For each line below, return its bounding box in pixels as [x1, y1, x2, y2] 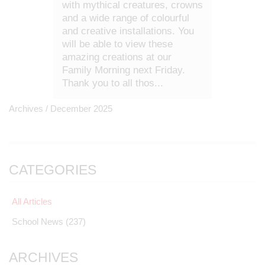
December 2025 [50, 104, 112, 114]
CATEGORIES [9, 162, 96, 177]
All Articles [12, 196, 52, 206]
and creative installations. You [62, 25, 194, 37]
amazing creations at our [62, 51, 172, 63]
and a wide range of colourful [62, 12, 189, 24]
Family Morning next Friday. [62, 64, 185, 76]
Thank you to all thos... [62, 77, 163, 89]
